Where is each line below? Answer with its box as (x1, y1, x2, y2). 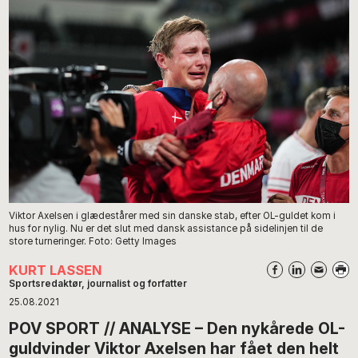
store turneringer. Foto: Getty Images (9, 235, 177, 247)
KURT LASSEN (9, 262, 103, 279)
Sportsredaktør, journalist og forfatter (9, 278, 188, 290)
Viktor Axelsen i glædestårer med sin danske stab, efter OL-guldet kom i (9, 209, 336, 221)
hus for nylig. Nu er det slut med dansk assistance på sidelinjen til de (9, 222, 324, 234)
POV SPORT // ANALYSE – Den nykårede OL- (9, 319, 346, 339)
